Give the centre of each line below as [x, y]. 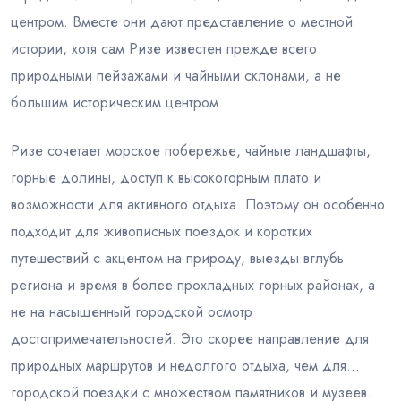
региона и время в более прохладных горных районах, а [193, 285]
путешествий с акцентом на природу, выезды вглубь [177, 258]
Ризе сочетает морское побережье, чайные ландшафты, [191, 151]
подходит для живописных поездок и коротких [162, 231]
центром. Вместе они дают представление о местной [182, 22]
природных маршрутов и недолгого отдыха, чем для [179, 366]
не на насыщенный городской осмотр [132, 312]
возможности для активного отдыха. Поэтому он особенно [198, 205]
